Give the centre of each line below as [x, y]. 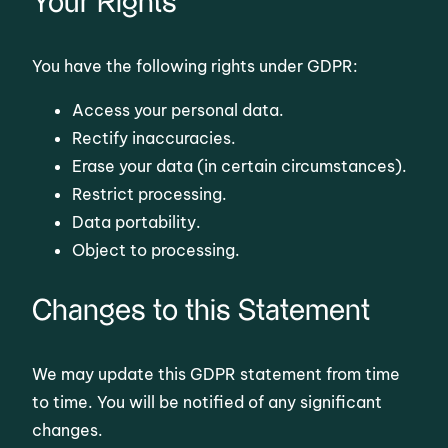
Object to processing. [156, 249]
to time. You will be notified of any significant [207, 401]
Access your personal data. [178, 109]
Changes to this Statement [201, 311]
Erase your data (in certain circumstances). [240, 165]
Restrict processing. [150, 193]
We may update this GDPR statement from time [216, 373]
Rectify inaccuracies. [154, 137]
